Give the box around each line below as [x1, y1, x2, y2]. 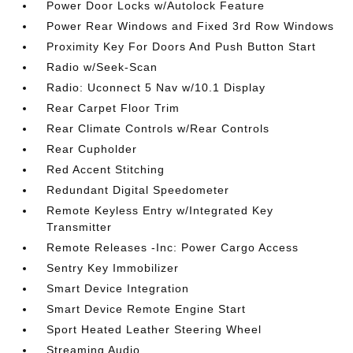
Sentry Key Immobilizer [46, 261, 180, 274]
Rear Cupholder [46, 142, 138, 155]
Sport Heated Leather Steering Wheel [46, 322, 262, 336]
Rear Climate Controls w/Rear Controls [46, 121, 270, 135]
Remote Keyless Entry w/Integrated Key [46, 203, 274, 217]
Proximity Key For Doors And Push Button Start [46, 39, 317, 53]
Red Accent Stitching [46, 162, 165, 176]
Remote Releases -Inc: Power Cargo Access [46, 240, 299, 254]
